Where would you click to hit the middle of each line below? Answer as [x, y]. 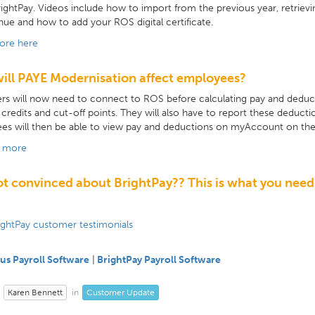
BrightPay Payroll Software [159, 260]
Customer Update [120, 292]
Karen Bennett [35, 292]
